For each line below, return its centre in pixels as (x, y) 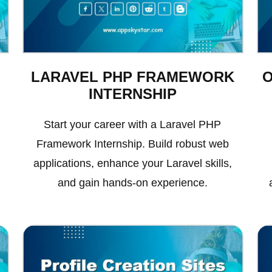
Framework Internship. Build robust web (132, 144)
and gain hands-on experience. (132, 183)
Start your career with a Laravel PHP (133, 125)
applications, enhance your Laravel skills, (132, 164)
